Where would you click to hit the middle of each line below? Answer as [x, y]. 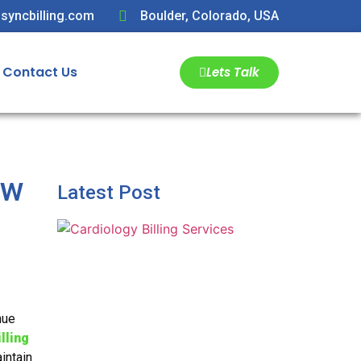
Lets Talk [233, 72]
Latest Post [109, 192]
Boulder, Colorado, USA [210, 16]
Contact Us [40, 72]
